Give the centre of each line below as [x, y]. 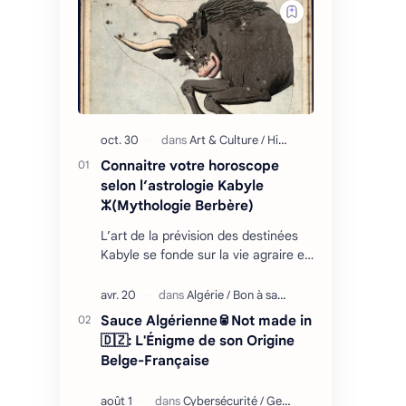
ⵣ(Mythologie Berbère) [177, 205]
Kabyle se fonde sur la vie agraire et [205, 254]
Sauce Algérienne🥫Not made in [206, 320]
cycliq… [122, 311]
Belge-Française [155, 360]
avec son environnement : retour [195, 292]
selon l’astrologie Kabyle [182, 185]
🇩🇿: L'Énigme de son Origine [198, 340]
